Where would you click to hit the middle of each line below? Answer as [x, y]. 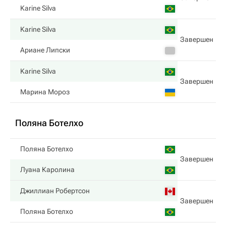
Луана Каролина [47, 169]
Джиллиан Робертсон [55, 191]
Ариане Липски [45, 50]
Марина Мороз [45, 92]
